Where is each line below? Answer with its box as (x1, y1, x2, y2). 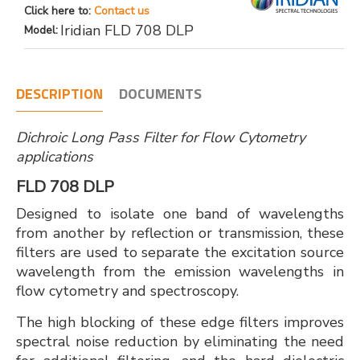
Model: (24, 22, 58, 38)
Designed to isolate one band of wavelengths (16, 204, 344, 223)
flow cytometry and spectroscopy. (16, 281, 239, 301)
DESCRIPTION (16, 83, 103, 104)
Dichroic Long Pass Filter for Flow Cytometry (16, 128, 305, 147)
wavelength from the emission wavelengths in (16, 262, 344, 281)
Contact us (94, 3, 149, 18)
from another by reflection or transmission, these (16, 223, 344, 243)
